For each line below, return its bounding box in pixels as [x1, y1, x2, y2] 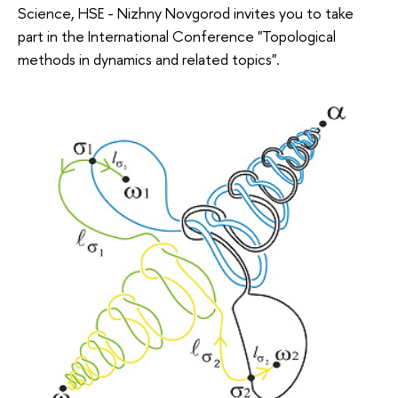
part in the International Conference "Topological [18, 26, 336, 47]
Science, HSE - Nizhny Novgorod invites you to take [18, 3, 354, 24]
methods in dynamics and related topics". [18, 49, 280, 70]
